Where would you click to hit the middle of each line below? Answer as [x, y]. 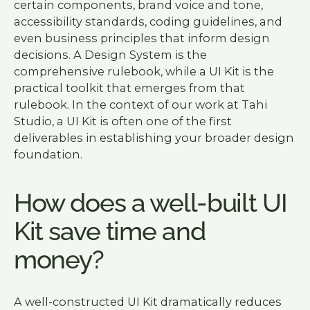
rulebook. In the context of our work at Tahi [140, 105]
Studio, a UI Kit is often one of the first [122, 121]
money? [58, 259]
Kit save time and [109, 231]
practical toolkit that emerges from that [129, 88]
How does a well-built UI [150, 202]
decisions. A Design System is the [110, 55]
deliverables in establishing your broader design [154, 138]
